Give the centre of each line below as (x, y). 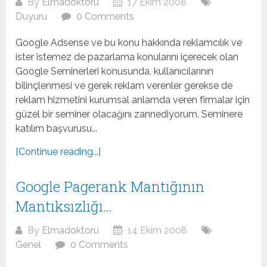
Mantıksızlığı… (64, 207)
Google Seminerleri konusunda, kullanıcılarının (115, 72)
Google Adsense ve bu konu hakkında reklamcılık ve (129, 43)
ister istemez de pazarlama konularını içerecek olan (127, 57)
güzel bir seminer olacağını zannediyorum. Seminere (129, 114)
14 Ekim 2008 (156, 231)
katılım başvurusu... (57, 129)
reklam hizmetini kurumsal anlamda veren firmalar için (133, 100)
